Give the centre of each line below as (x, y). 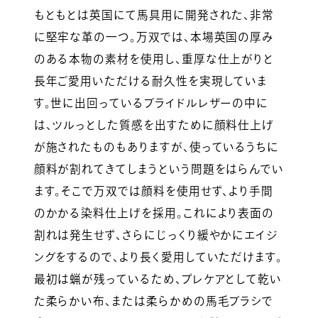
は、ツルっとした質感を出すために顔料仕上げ (154, 125)
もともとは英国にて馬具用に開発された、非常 (154, 15)
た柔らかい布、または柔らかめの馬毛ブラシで (154, 301)
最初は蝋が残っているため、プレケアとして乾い (158, 279)
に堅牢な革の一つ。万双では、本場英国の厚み (154, 37)
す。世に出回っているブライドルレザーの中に (151, 103)
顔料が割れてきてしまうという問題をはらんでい (159, 169)
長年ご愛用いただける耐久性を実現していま (151, 81)
